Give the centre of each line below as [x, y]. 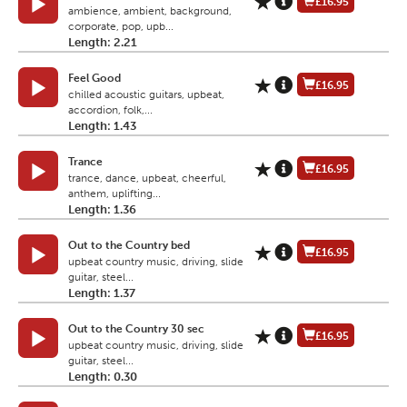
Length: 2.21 [103, 43]
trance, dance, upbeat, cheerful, [147, 179]
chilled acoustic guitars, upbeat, [146, 95]
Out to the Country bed [129, 246]
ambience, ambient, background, [150, 11]
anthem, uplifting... [114, 194]
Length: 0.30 [103, 377]
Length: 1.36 [102, 210]
